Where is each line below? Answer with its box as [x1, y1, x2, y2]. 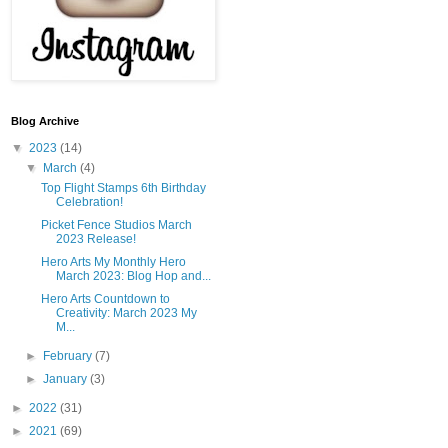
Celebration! [55, 195, 123, 210]
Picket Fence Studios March [40, 218, 192, 233]
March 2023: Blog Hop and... [55, 269, 211, 284]
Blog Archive [11, 115, 79, 128]
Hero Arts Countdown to [40, 292, 170, 307]
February [43, 349, 96, 364]
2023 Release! [55, 232, 136, 247]
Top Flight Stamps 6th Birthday [40, 181, 206, 196]
